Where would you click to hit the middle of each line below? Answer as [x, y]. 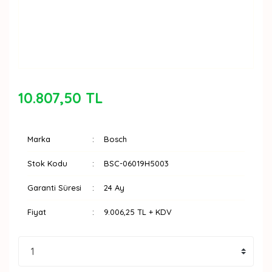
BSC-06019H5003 [137, 163]
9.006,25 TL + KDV [138, 212]
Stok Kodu [47, 163]
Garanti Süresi [54, 188]
